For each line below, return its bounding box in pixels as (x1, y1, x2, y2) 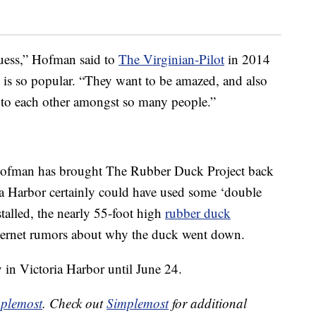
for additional (169, 294, 247, 312)
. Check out (42, 294, 107, 312)
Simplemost (107, 294, 169, 312)
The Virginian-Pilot (119, 50, 224, 68)
